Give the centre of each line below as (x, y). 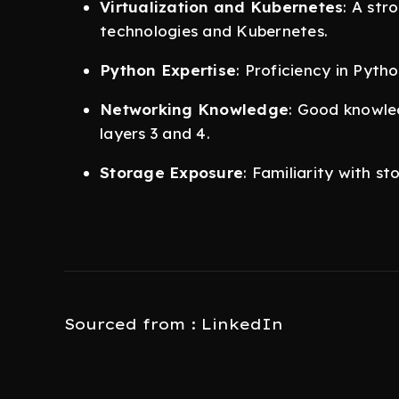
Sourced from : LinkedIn (174, 324)
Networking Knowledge (194, 109)
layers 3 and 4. (155, 133)
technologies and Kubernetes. (214, 31)
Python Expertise (168, 70)
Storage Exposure (171, 172)
